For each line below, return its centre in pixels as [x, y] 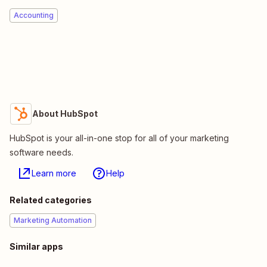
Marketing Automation [53, 221]
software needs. [41, 153]
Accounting [34, 15]
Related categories [51, 200]
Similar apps [36, 247]
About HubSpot [65, 114]
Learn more [54, 173]
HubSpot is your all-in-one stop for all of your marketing [119, 138]
